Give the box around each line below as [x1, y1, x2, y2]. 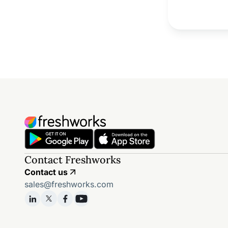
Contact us [24, 167, 68, 177]
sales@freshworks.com [24, 179, 113, 189]
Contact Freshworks [24, 153, 121, 166]
